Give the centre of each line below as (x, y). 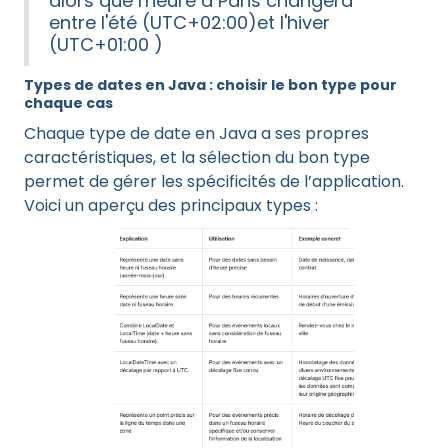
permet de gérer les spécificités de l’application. (214, 181)
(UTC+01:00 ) (106, 44)
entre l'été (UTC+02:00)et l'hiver (189, 22)
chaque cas (68, 103)
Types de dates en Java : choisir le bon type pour (210, 85)
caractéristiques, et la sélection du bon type (197, 157)
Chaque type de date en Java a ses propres (196, 133)
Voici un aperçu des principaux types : (171, 205)
